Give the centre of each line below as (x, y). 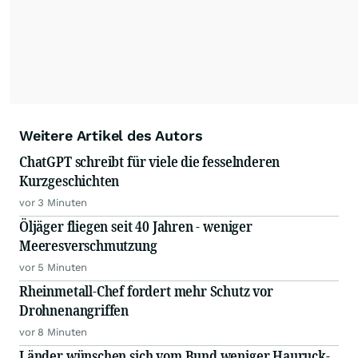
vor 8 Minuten (54, 332)
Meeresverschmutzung (88, 246)
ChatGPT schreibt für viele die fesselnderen (150, 162)
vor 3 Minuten (54, 203)
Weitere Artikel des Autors (111, 136)
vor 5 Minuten (54, 268)
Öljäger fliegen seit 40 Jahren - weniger (136, 227)
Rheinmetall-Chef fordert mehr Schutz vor (146, 291)
